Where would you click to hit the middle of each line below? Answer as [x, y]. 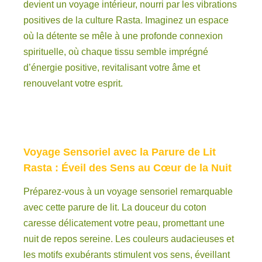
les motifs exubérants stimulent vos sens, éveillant [127, 254]
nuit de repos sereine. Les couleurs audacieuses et [129, 239]
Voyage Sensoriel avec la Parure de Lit [120, 152]
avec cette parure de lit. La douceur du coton [115, 207]
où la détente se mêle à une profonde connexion [123, 36]
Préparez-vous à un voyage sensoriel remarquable [128, 191]
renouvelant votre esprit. [73, 83]
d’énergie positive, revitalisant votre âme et [112, 67]
